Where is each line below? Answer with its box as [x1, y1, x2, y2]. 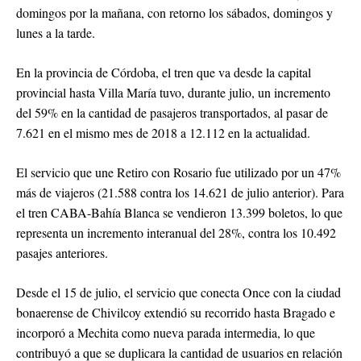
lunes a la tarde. [16, 24, 95, 42]
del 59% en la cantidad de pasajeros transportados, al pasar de [16, 104, 328, 122]
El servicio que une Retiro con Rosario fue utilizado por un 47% [16, 164, 341, 181]
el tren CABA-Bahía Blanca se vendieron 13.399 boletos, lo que [16, 204, 342, 222]
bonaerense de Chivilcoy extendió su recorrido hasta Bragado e [16, 304, 335, 322]
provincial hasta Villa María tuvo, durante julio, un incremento [16, 84, 330, 102]
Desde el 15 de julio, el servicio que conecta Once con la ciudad [16, 284, 341, 301]
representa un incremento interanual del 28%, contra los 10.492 [16, 224, 336, 242]
